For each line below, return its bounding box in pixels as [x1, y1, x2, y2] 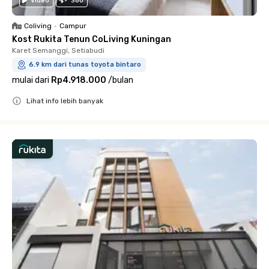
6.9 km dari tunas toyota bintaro [29, 60, 141, 68]
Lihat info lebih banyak [26, 96, 103, 105]
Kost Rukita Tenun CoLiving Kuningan [12, 34, 171, 44]
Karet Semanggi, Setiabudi [12, 46, 104, 55]
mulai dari [12, 74, 49, 85]
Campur [59, 21, 86, 30]
